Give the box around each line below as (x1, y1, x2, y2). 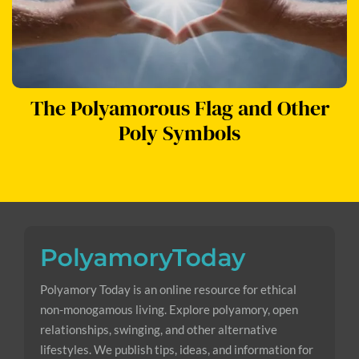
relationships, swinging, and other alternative (40, 321, 277, 337)
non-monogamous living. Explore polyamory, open (40, 301, 298, 317)
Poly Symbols (119, 118, 240, 147)
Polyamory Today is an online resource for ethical (40, 281, 296, 296)
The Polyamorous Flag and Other (30, 93, 329, 123)
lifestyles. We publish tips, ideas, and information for (40, 341, 313, 357)
